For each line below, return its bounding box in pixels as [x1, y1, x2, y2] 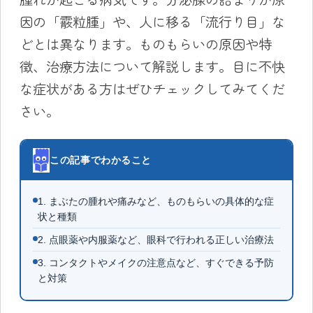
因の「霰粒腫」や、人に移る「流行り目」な [19, 12, 285, 32]
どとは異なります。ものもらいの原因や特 [19, 34, 272, 54]
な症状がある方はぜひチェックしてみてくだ [19, 79, 285, 99]
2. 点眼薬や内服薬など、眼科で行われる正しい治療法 [38, 233, 275, 245]
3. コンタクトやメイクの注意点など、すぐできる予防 [38, 256, 275, 268]
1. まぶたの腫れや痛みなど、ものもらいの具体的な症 [38, 195, 275, 207]
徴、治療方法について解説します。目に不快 [19, 57, 285, 77]
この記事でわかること [50, 154, 152, 166]
